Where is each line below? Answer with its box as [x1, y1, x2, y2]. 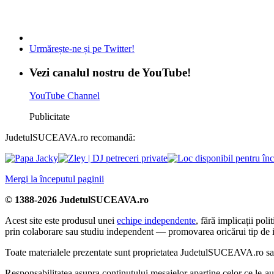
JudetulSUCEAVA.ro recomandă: [5, 132, 135, 143]
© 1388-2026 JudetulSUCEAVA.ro [5, 194, 149, 206]
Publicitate [29, 111, 70, 122]
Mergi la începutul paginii [5, 174, 104, 185]
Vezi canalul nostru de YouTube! [29, 65, 191, 79]
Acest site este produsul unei [5, 215, 117, 226]
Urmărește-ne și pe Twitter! [29, 43, 135, 54]
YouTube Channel [29, 91, 100, 102]
